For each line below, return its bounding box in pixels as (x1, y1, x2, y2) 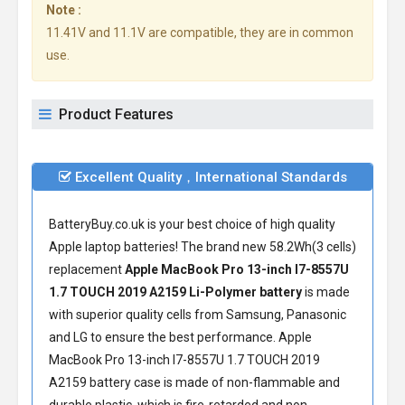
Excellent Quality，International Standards (71, 169, 347, 185)
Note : (46, 3, 81, 17)
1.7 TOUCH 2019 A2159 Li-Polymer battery (49, 285, 302, 299)
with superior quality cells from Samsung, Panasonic (49, 307, 346, 322)
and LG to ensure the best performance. (49, 330, 278, 344)
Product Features (59, 106, 174, 123)
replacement (49, 262, 125, 277)
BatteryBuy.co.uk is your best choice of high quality (49, 217, 335, 231)
